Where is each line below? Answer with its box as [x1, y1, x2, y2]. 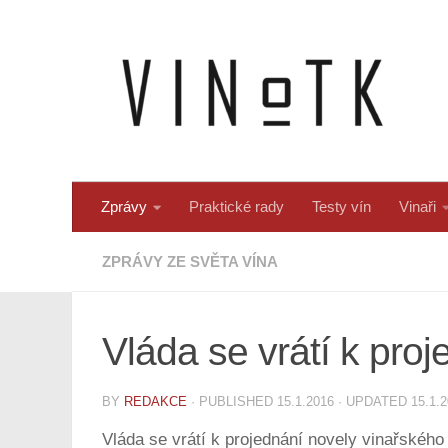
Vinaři [399, 198, 436, 215]
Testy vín [312, 198, 371, 215]
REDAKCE [124, 394, 187, 409]
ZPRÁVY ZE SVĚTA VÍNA [102, 253, 278, 270]
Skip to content [27, 19, 133, 36]
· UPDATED [334, 394, 411, 409]
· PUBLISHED [191, 394, 277, 409]
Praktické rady [189, 198, 284, 215]
